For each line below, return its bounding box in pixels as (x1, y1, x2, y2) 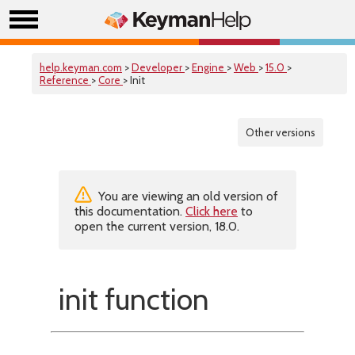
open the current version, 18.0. (74, 219, 239, 234)
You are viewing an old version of (95, 189, 278, 204)
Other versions (246, 126, 315, 139)
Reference (40, 74, 91, 86)
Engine (192, 61, 227, 74)
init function (59, 281, 209, 317)
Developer (132, 61, 185, 74)
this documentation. (74, 204, 185, 219)
